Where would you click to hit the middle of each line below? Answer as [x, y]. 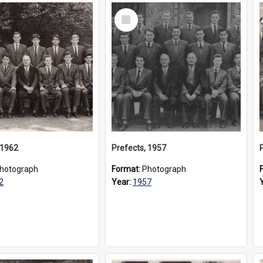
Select [129, 13]
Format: [127, 169]
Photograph [164, 169]
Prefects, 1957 [139, 148]
